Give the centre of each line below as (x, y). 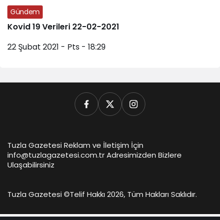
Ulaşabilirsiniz (31, 165)
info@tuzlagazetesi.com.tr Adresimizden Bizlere (95, 155)
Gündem (25, 12)
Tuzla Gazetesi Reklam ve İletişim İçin (75, 145)
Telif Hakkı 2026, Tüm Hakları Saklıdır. (133, 194)
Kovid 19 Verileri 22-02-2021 (63, 27)
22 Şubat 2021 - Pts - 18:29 (56, 47)
